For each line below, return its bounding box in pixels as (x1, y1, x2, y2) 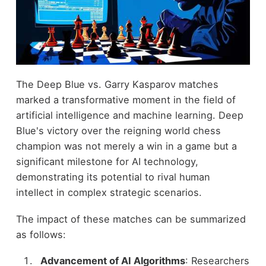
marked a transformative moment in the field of (15, 94, 236, 106)
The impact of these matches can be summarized (15, 213, 246, 225)
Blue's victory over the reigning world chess (15, 125, 221, 137)
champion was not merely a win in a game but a (15, 140, 237, 153)
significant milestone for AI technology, (15, 156, 198, 168)
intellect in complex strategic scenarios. (15, 186, 202, 199)
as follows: (15, 228, 66, 240)
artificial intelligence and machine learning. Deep (15, 109, 243, 122)
